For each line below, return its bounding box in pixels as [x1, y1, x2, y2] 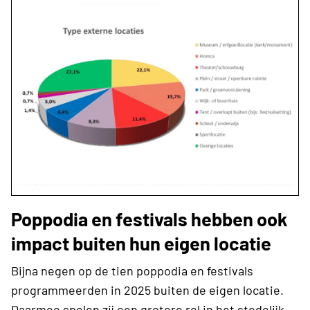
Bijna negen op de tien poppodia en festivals [11, 263, 253, 279]
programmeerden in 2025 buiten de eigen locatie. [11, 282, 284, 298]
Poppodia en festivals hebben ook [11, 208, 287, 230]
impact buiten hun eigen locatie [11, 232, 271, 255]
